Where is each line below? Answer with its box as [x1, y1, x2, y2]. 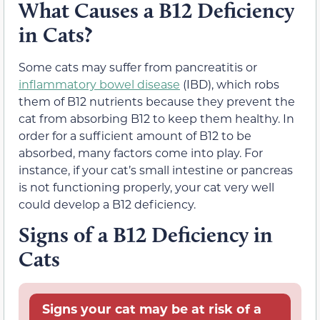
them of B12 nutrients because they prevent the [19, 94, 295, 109]
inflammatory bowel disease [19, 76, 180, 92]
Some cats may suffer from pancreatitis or [19, 59, 257, 75]
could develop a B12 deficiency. [19, 196, 196, 212]
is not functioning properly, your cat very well [19, 179, 274, 195]
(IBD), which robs [180, 76, 279, 92]
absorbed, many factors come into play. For [19, 145, 263, 161]
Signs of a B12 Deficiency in [19, 221, 273, 249]
